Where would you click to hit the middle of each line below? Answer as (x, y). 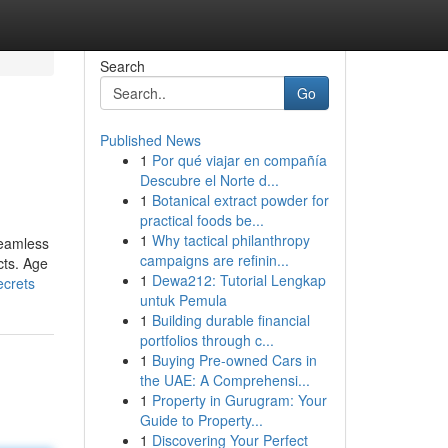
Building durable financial (230, 320)
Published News (150, 140)
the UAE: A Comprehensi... (224, 380)
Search (122, 66)
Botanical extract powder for (240, 200)
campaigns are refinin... (214, 260)
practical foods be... (201, 220)
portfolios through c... (206, 340)
